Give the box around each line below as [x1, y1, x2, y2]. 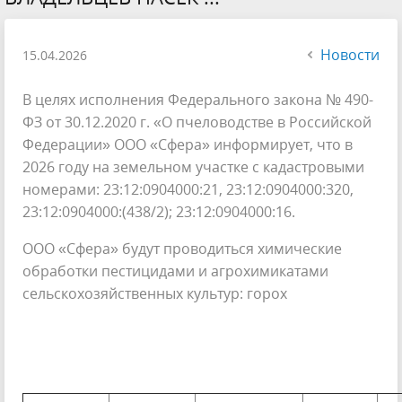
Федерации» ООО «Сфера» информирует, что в [22, 134, 353, 154]
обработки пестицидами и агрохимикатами [22, 260, 328, 281]
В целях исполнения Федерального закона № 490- [22, 89, 373, 109]
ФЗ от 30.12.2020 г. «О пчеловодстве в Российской [22, 111, 371, 132]
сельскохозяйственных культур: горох [22, 283, 287, 303]
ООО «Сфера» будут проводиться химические [22, 238, 342, 258]
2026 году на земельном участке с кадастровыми [22, 156, 364, 177]
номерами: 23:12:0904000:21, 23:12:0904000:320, [22, 179, 354, 199]
